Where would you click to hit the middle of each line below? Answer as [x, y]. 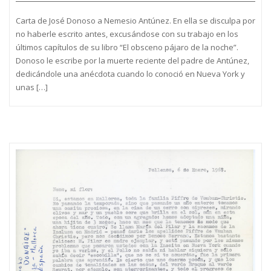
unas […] [32, 87]
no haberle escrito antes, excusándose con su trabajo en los [127, 34]
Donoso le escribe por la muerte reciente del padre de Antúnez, [132, 60]
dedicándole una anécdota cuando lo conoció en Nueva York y [130, 73]
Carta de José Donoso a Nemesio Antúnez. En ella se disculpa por [135, 20]
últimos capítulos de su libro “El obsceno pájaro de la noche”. [127, 47]
